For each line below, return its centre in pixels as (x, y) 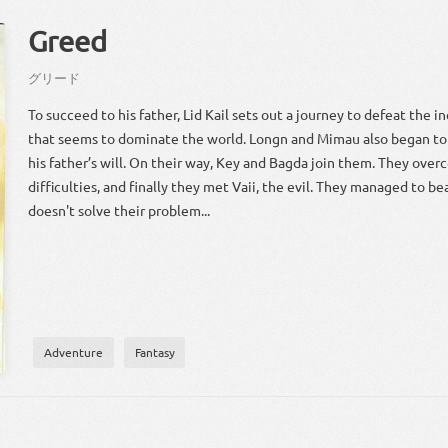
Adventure (73, 352)
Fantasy (154, 352)
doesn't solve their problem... (119, 210)
